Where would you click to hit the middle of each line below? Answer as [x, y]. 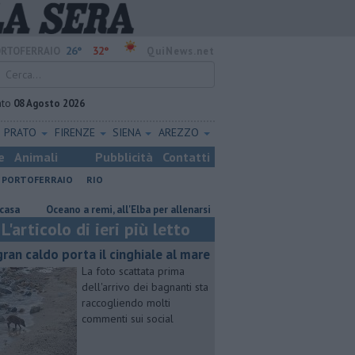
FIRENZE [76, 132]
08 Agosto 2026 [49, 103]
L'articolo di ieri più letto [96, 229]
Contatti [186, 157]
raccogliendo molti [126, 303]
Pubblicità [124, 157]
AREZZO [181, 132]
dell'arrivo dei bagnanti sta [145, 287]
